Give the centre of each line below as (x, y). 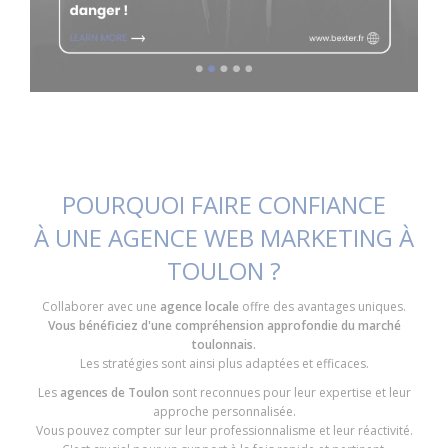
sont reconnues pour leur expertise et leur (289, 393)
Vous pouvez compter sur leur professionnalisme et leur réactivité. (224, 431)
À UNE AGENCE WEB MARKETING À (224, 238)
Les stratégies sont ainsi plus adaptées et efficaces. (224, 364)
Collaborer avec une (101, 307)
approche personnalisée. (224, 412)
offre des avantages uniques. (322, 307)
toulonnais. (224, 345)
